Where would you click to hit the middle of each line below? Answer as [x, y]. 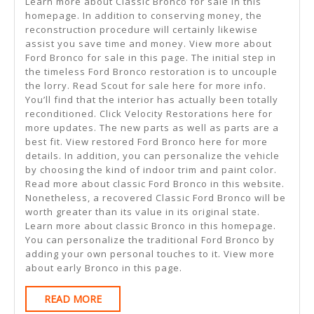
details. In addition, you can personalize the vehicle [152, 155]
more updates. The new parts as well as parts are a [152, 127]
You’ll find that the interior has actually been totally [152, 99]
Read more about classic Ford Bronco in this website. [155, 183]
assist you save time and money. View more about [149, 43]
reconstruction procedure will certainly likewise [142, 29]
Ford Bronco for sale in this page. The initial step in [151, 57]
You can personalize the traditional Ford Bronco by [150, 239]
